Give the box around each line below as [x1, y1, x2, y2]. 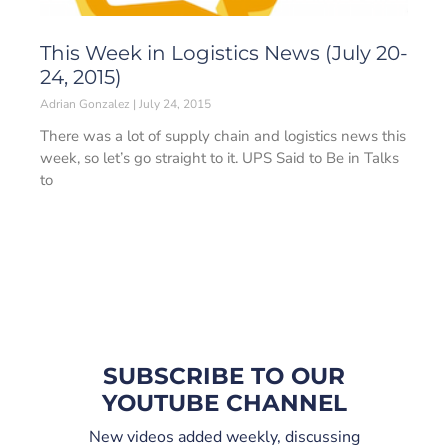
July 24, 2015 [136, 96, 211, 112]
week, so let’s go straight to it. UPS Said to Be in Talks [40, 148, 399, 168]
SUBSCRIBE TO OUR [103, 362, 345, 390]
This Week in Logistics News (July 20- [40, 41, 408, 65]
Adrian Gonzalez [40, 96, 133, 112]
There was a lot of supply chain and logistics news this [40, 126, 406, 146]
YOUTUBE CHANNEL [101, 389, 347, 417]
